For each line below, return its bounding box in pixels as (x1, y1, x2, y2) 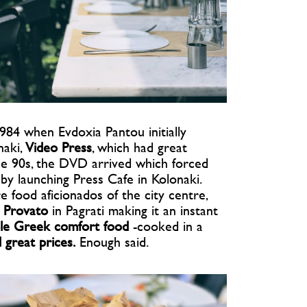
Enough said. (75, 231, 149, 251)
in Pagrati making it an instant (48, 199, 218, 220)
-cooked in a (133, 215, 203, 236)
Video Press (25, 136, 92, 157)
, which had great (92, 136, 187, 157)
